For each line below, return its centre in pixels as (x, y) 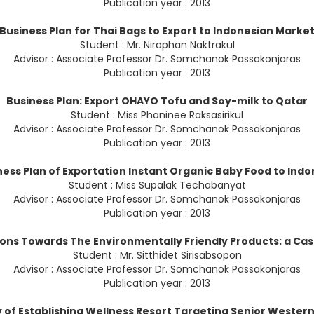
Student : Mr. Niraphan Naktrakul (157, 45)
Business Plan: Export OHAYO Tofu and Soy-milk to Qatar (157, 101)
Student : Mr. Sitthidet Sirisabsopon (157, 255)
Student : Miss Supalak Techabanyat (157, 185)
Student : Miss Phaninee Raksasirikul (157, 115)
